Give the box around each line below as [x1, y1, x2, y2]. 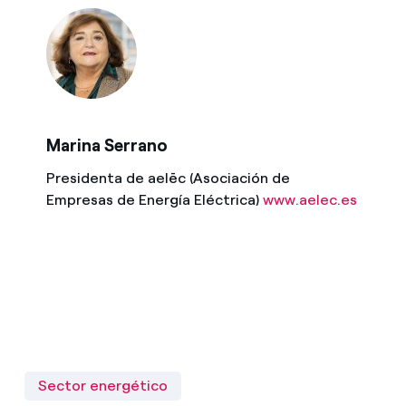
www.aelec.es [262, 191, 357, 208]
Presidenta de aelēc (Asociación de [45, 169, 290, 187]
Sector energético [37, 377, 168, 394]
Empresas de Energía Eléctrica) [45, 191, 263, 208]
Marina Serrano [45, 135, 168, 156]
